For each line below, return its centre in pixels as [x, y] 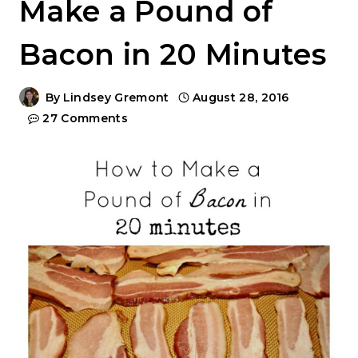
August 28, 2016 [241, 97]
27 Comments [85, 118]
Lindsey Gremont [116, 97]
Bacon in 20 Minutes [173, 54]
